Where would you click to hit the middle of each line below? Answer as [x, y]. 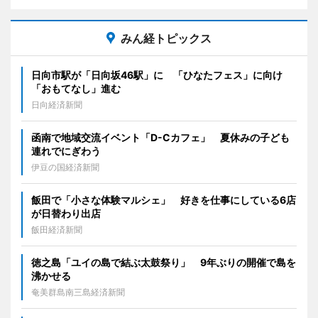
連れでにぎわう [66, 150]
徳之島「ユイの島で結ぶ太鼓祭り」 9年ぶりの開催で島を [164, 262]
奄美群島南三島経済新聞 [78, 292]
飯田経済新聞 [57, 229]
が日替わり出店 [66, 213]
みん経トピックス [166, 38]
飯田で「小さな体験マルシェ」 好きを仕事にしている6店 [164, 199]
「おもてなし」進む [76, 88]
